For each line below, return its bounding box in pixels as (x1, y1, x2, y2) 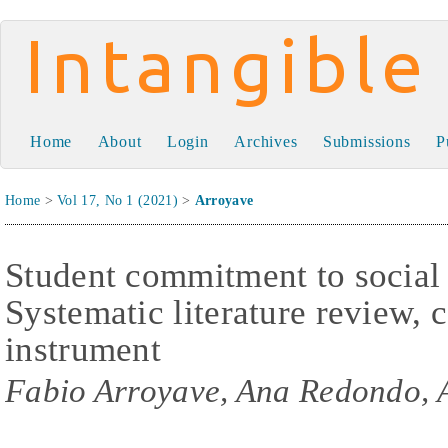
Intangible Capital (31, 71, 318, 118)
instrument (5, 329, 162, 368)
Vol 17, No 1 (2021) (57, 193, 178, 208)
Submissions (322, 133, 411, 150)
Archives (234, 133, 298, 150)
